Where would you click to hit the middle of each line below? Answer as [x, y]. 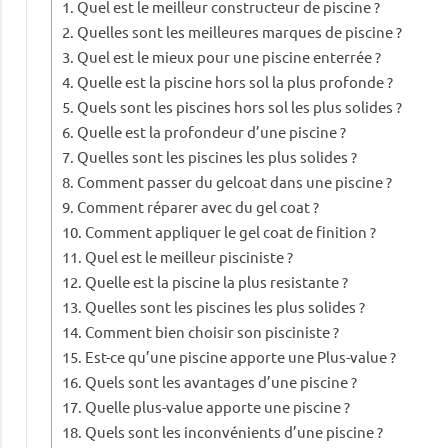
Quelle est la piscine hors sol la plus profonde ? [235, 82]
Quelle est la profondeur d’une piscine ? [212, 132]
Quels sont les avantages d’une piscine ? [221, 382]
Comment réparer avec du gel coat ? [198, 207]
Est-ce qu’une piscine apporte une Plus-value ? [241, 357]
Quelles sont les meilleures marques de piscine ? [240, 32]
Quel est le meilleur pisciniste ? [189, 257]
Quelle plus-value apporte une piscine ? [218, 407]
